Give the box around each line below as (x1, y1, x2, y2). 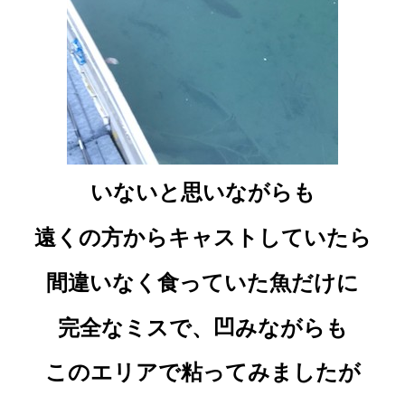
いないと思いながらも (89, 179, 316, 206)
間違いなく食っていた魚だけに (46, 268, 359, 296)
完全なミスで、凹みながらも (57, 314, 348, 341)
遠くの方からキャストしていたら (33, 224, 372, 251)
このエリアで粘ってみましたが (44, 359, 361, 386)
